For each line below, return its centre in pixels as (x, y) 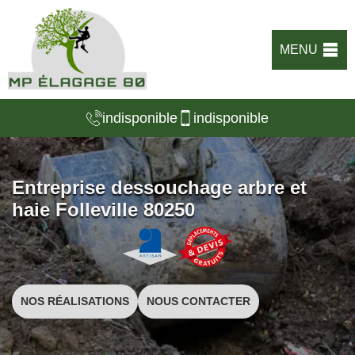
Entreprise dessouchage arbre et (159, 187)
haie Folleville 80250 (103, 210)
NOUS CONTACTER (198, 301)
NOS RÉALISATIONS (75, 301)
